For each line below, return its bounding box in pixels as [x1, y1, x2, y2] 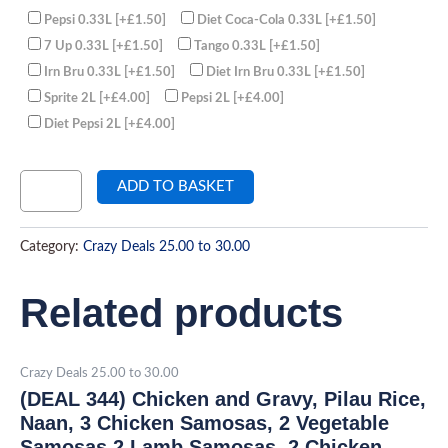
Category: [20, 239, 83, 254]
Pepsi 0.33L [44, 13, 115, 28]
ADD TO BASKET [117, 178, 234, 194]
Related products [20, 290, 343, 335]
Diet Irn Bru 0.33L [205, 65, 314, 80]
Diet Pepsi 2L [44, 117, 124, 132]
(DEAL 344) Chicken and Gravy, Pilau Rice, [20, 388, 426, 411]
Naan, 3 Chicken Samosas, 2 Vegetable [20, 412, 389, 435]
